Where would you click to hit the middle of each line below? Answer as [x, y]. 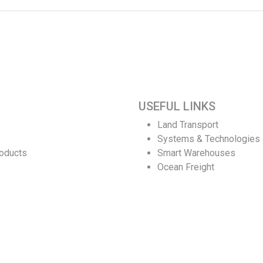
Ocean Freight [186, 167]
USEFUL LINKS [177, 106]
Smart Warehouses [196, 153]
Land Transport [188, 125]
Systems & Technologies [209, 139]
